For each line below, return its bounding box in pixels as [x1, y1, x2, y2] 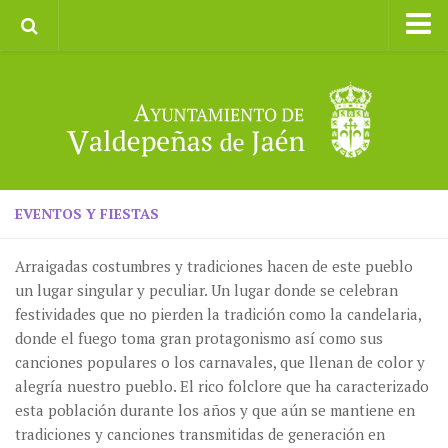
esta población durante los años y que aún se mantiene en [15, 400, 415, 420]
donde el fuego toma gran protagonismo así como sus [15, 328, 383, 348]
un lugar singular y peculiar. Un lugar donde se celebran [15, 280, 398, 300]
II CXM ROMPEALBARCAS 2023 [30, 100, 231, 119]
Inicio [10, 60, 44, 79]
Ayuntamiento [64, 60, 152, 79]
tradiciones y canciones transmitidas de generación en [15, 424, 385, 444]
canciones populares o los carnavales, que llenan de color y [15, 352, 425, 372]
